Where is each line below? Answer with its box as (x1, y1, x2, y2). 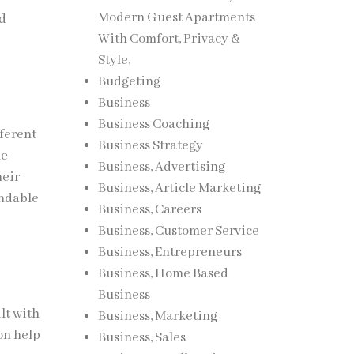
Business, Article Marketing (97, 180, 261, 197)
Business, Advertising (97, 159, 225, 175)
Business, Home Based (97, 265, 228, 282)
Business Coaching (97, 116, 209, 133)
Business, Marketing (97, 308, 217, 325)
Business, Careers (97, 201, 201, 218)
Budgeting (97, 73, 160, 90)
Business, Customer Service (97, 223, 259, 239)
